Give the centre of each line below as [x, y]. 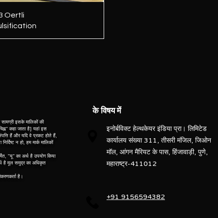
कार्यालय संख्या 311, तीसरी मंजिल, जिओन [159, 140]
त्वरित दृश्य [30, 14]
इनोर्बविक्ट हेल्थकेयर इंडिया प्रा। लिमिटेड [157, 129]
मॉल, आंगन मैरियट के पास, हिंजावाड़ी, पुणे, [157, 152]
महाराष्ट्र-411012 [132, 164]
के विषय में [107, 111]
